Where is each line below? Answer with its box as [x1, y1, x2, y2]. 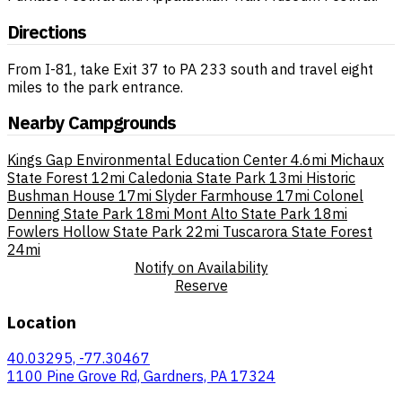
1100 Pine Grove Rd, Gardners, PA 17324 [7, 367, 275, 386]
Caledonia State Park [128, 168, 266, 187]
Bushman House [7, 186, 115, 205]
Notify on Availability [134, 258, 268, 276]
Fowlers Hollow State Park [7, 222, 182, 240]
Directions [7, 20, 86, 44]
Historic [306, 168, 355, 187]
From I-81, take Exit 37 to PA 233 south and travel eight [7, 59, 373, 78]
